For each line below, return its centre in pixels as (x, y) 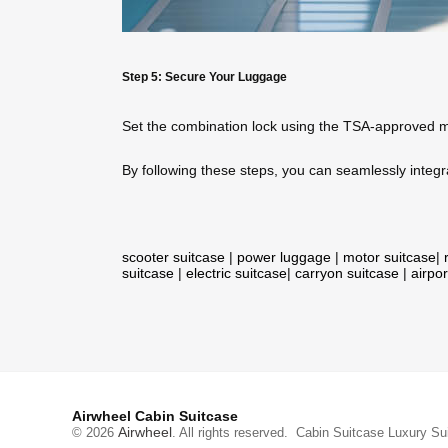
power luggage (284, 257)
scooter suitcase (173, 257)
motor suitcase (389, 257)
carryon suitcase (347, 273)
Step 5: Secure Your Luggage (204, 76)
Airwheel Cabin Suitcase (155, 416)
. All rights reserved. (234, 433)
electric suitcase (236, 273)
